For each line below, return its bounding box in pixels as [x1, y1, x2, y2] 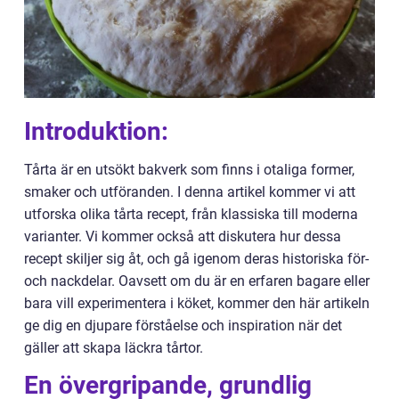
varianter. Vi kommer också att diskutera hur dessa [24, 228, 341, 245]
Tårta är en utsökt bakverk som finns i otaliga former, [24, 161, 354, 178]
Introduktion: [24, 117, 168, 146]
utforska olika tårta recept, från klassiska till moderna [24, 206, 358, 223]
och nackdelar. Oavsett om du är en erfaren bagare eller [24, 273, 370, 289]
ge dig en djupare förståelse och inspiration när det [24, 317, 342, 334]
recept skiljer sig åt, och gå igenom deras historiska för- [24, 250, 369, 267]
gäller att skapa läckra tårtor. [24, 339, 203, 356]
